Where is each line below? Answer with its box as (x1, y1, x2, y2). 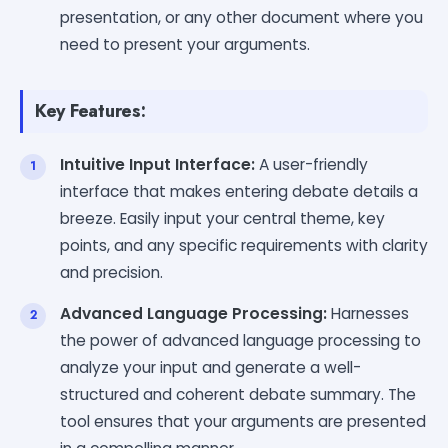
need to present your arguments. (60, 33, 310, 55)
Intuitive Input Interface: (60, 153, 255, 175)
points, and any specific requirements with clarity (60, 234, 428, 256)
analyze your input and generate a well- (60, 356, 361, 378)
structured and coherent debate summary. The (60, 383, 416, 405)
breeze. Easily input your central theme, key (60, 207, 385, 229)
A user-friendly (255, 153, 368, 175)
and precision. (60, 261, 163, 283)
